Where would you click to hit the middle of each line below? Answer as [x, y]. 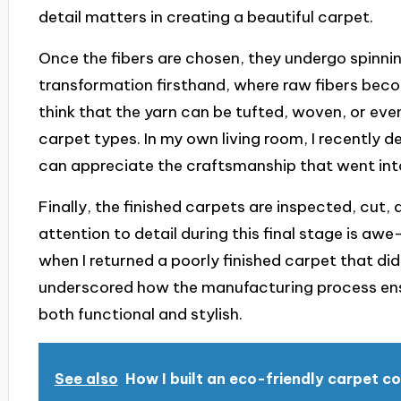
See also [86, 378]
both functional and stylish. [140, 315]
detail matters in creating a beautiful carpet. [205, 17]
